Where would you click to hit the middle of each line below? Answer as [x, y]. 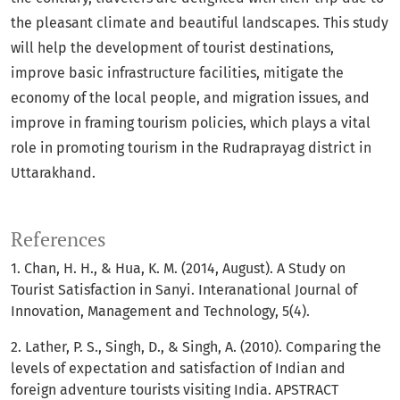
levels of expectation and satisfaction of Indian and [178, 369]
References [58, 240]
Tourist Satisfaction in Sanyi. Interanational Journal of [184, 290]
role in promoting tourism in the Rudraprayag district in [191, 148]
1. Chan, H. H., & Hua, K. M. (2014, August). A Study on [178, 269]
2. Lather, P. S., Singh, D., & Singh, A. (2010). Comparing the [196, 347]
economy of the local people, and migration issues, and [190, 98]
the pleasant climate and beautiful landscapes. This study [200, 23]
